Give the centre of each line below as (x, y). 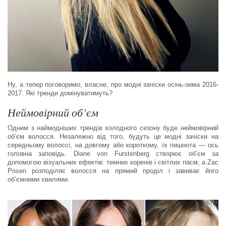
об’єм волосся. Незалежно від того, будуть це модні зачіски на (113, 137)
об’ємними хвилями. (39, 180)
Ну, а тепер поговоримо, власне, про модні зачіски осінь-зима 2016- (113, 85)
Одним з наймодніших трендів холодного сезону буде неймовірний (113, 128)
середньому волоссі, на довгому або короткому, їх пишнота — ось (113, 145)
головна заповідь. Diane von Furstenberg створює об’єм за (113, 154)
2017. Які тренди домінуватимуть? (60, 93)
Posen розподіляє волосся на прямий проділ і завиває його (113, 171)
